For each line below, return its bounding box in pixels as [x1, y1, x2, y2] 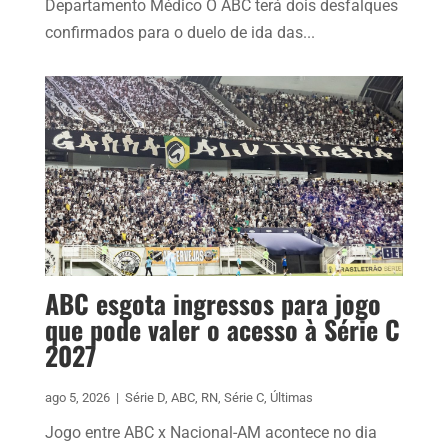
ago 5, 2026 [44, 390, 110, 406]
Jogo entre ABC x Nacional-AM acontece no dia [44, 423, 377, 443]
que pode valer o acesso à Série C [44, 310, 400, 350]
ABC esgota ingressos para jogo [44, 284, 381, 324]
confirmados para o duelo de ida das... [44, 23, 315, 43]
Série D [124, 390, 165, 406]
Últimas [269, 390, 313, 406]
